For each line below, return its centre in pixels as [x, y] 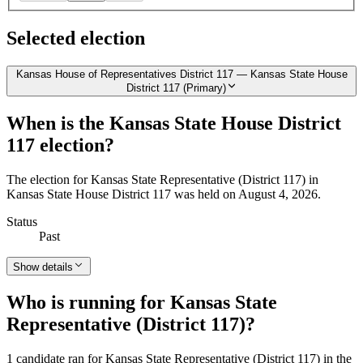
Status [22, 222]
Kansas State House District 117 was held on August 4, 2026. [164, 194]
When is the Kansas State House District [174, 124]
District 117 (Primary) [176, 88]
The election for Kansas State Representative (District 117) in [162, 180]
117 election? [60, 145]
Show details [43, 267]
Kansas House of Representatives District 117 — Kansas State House [181, 75]
